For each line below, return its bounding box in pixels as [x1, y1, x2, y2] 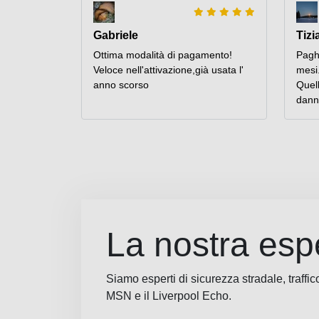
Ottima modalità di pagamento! [93, 49, 232, 61]
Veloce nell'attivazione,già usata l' [93, 64, 244, 76]
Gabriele [93, 29, 138, 42]
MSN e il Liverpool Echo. [106, 290, 231, 303]
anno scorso [93, 79, 149, 91]
